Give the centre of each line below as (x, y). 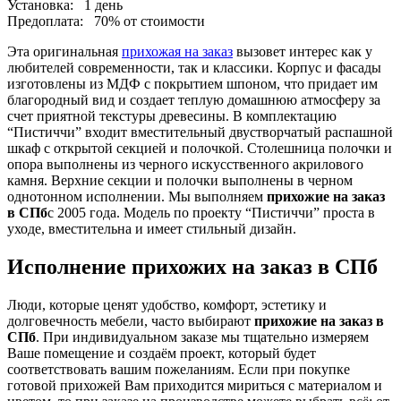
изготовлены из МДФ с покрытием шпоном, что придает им (192, 84)
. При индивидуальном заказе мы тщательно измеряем (202, 337)
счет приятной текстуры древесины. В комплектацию (172, 116)
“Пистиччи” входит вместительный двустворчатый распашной (200, 132)
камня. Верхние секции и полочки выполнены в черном (180, 180)
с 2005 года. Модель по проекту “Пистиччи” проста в (211, 213)
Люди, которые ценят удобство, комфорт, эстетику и (167, 304)
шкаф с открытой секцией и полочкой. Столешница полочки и (200, 148)
